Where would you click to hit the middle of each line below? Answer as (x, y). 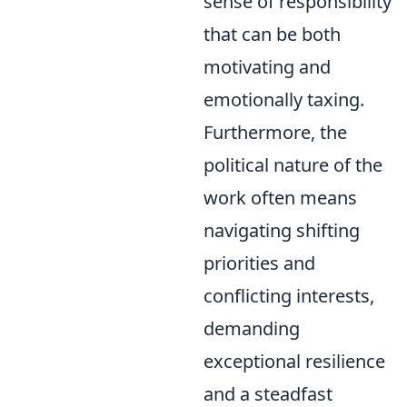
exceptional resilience (294, 361)
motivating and (267, 67)
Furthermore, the (275, 132)
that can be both (272, 34)
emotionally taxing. (284, 99)
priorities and (259, 263)
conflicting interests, (289, 296)
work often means (280, 198)
